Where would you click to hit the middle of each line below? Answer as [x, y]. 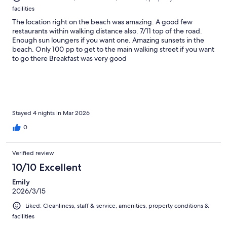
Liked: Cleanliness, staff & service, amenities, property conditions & [117, 206]
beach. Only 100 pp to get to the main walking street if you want [113, 49]
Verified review [33, 153]
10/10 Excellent [47, 167]
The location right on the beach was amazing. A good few [102, 22]
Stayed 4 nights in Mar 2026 [51, 113]
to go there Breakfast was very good [69, 59]
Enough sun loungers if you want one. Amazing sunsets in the [108, 40]
